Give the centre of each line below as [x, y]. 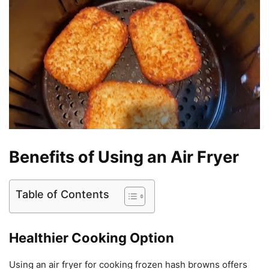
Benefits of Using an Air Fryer [124, 157]
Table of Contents [62, 194]
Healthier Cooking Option [92, 237]
